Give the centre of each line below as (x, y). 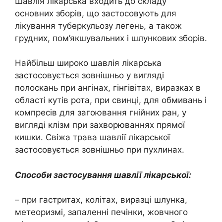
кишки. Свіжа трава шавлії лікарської (92, 138)
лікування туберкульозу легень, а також (98, 26)
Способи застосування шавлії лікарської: (103, 175)
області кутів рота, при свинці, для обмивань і (111, 100)
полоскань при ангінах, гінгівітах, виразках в (108, 88)
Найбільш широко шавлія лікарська (88, 63)
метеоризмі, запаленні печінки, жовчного (101, 212)
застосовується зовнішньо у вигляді (89, 76)
